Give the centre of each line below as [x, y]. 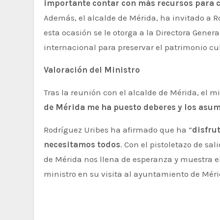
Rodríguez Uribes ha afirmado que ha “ [118, 130]
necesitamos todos [82, 144]
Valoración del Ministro [92, 70]
